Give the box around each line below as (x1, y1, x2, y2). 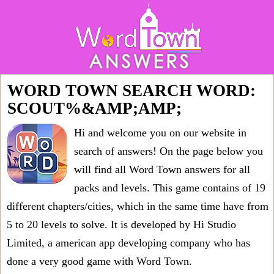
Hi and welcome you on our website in (74, 127, 246, 139)
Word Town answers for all (129, 163, 250, 176)
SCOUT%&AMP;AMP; (7, 99, 182, 117)
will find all (74, 163, 129, 176)
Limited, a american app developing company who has (7, 237, 250, 249)
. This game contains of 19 (147, 182, 265, 194)
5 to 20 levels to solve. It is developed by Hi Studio (7, 218, 236, 231)
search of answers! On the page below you (74, 145, 263, 157)
